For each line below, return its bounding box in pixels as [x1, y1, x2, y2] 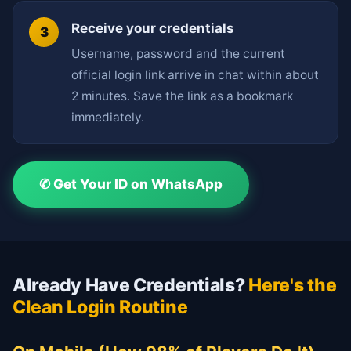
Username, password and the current [71, 46, 285, 62]
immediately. [71, 110, 144, 125]
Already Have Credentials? [13, 274, 249, 297]
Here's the [248, 274, 337, 297]
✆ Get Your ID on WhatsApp [39, 176, 223, 193]
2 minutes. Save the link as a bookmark [71, 89, 293, 104]
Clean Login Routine [13, 296, 188, 319]
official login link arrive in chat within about [71, 67, 319, 83]
